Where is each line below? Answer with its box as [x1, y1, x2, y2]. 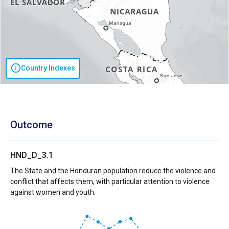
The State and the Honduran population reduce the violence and [10, 166, 216, 175]
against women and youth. [10, 188, 96, 196]
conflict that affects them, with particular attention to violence [10, 177, 210, 186]
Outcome [10, 118, 53, 131]
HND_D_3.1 [10, 150, 53, 160]
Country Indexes [21, 63, 75, 72]
